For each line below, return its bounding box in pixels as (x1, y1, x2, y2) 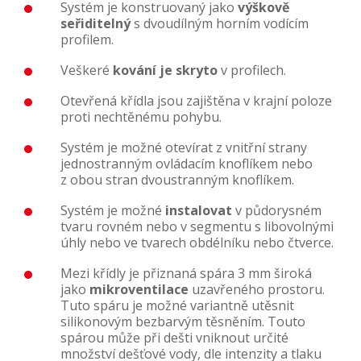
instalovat (165, 201, 232, 220)
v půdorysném (232, 201, 322, 220)
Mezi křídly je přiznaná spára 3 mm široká (60, 264, 312, 283)
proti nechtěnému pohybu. (60, 108, 222, 127)
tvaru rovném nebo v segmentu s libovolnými (60, 218, 334, 236)
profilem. (60, 31, 114, 49)
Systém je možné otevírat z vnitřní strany (60, 139, 307, 157)
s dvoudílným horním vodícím (131, 15, 309, 33)
